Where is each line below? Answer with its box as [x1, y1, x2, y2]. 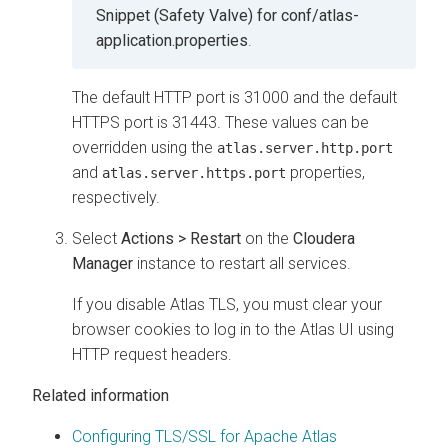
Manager [72, 253, 133, 273]
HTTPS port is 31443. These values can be [72, 112, 369, 132]
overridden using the [72, 137, 217, 157]
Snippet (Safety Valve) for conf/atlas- [96, 5, 359, 25]
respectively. [72, 187, 160, 207]
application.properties [96, 30, 248, 50]
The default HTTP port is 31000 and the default [72, 87, 397, 107]
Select [72, 228, 121, 248]
